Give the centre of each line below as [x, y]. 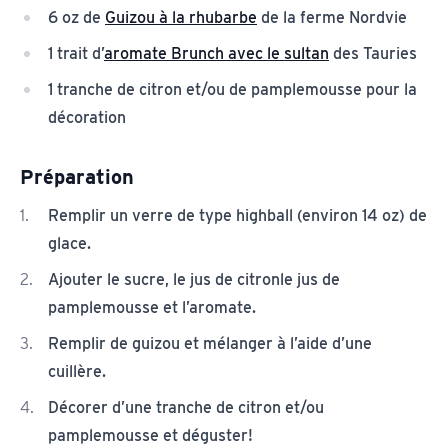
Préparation [77, 176]
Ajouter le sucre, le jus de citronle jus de [194, 279]
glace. [69, 243]
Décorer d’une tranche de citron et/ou [186, 407]
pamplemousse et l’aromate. [152, 307]
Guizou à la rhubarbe [181, 17]
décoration [89, 117]
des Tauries [373, 53]
